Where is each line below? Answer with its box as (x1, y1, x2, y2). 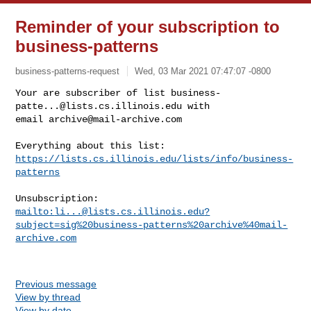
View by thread (15, 291, 81, 303)
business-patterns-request (15, 65, 120, 76)
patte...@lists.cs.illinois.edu (15, 100, 183, 112)
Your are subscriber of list (15, 87, 171, 99)
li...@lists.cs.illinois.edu (54, 205, 205, 217)
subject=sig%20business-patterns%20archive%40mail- (15, 219, 288, 230)
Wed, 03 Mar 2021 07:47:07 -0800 (135, 65, 271, 76)
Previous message (15, 278, 97, 289)
